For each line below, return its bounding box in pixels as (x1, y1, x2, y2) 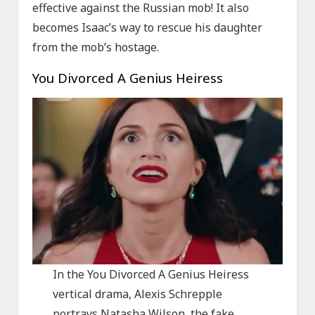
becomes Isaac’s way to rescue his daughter (32, 20, 263, 36)
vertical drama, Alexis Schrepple (52, 286, 222, 302)
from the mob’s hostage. (32, 39, 160, 56)
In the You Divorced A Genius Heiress (52, 266, 249, 283)
